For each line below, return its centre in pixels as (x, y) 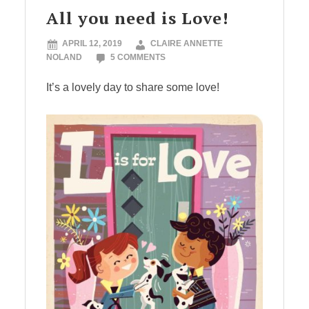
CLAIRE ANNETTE (187, 43)
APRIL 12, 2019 (92, 43)
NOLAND (64, 57)
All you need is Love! (138, 18)
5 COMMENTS (138, 57)
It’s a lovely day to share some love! (133, 87)
